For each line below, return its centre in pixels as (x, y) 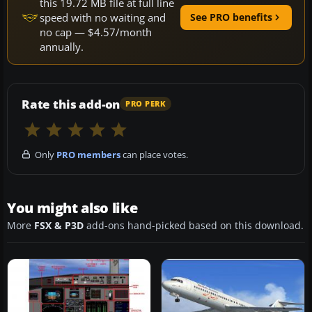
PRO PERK (146, 104)
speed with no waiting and (103, 17)
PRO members (88, 154)
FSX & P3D (59, 225)
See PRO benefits (231, 17)
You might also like (72, 208)
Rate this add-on (71, 104)
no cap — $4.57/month (96, 32)
